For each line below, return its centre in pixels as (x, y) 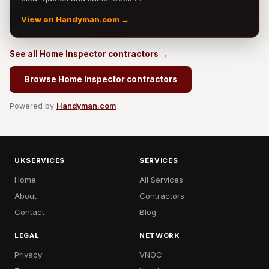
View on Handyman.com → (75, 20)
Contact (29, 212)
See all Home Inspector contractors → (89, 54)
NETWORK (160, 235)
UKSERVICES (40, 160)
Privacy (28, 255)
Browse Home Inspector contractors (101, 79)
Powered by (33, 106)
